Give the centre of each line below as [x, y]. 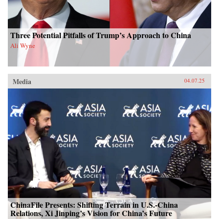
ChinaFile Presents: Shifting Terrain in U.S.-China [94, 204]
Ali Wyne [23, 45]
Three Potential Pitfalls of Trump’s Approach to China [101, 35]
